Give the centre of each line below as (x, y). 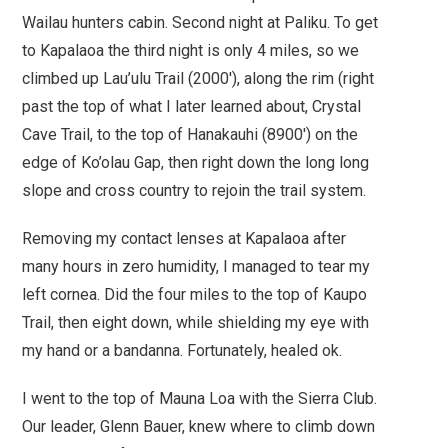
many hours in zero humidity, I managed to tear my (196, 266)
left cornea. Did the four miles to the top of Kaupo (195, 294)
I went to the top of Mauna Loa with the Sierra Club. (200, 398)
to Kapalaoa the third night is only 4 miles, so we (191, 50)
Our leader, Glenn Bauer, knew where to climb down (199, 426)
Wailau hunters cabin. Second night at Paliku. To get (200, 22)
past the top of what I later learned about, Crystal (192, 106)
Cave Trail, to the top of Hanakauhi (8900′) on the (190, 134)
